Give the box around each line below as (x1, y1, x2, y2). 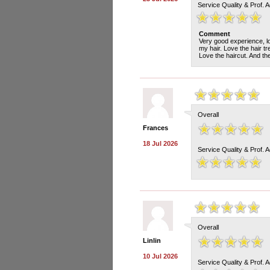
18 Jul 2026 (143, 140, 178, 147)
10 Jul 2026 (143, 253, 178, 260)
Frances (143, 124, 168, 131)
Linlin (143, 237, 161, 244)
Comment (199, 30, 230, 37)
